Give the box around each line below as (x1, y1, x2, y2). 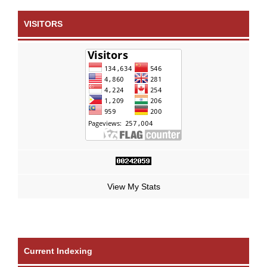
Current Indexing (24, 246, 92, 256)
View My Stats (107, 181, 160, 191)
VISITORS (24, 18, 63, 29)
